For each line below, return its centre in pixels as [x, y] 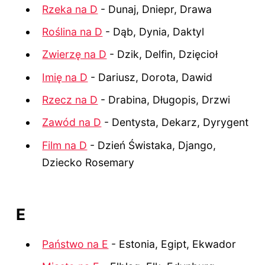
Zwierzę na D [75, 54]
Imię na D [65, 77]
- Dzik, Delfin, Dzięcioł [162, 54]
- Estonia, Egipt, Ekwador [172, 244]
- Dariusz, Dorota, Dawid [150, 77]
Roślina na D [72, 31]
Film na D [65, 145]
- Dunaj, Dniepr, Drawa [155, 9]
